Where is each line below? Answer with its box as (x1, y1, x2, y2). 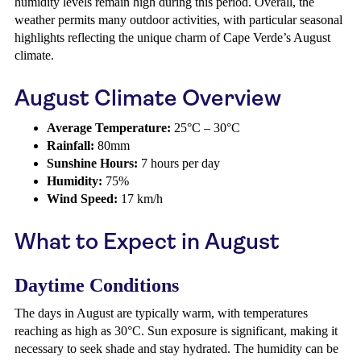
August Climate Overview (15, 85, 281, 111)
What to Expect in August (15, 228, 280, 255)
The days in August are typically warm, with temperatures (15, 306, 308, 320)
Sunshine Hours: (47, 156, 138, 170)
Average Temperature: (47, 121, 171, 135)
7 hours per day (138, 156, 220, 170)
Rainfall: (47, 139, 94, 152)
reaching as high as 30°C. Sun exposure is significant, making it (15, 324, 338, 338)
